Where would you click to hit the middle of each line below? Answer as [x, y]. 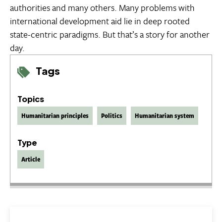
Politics [112, 115]
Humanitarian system [165, 115]
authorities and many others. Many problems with [102, 8]
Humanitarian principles [55, 115]
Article [31, 159]
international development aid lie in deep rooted [100, 21]
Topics [31, 99]
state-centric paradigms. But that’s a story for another [110, 34]
